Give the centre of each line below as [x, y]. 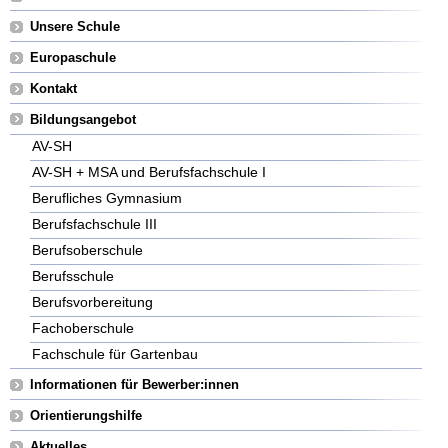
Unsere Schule [75, 27]
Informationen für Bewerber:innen [134, 385]
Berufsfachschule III [94, 224]
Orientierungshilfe [86, 416]
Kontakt [53, 89]
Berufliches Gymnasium [107, 198]
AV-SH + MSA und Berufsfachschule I [149, 172]
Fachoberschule [83, 328]
